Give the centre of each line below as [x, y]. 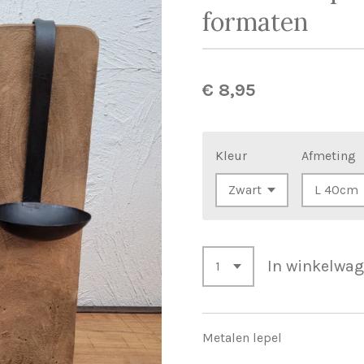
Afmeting [329, 156]
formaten [255, 21]
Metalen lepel [247, 338]
